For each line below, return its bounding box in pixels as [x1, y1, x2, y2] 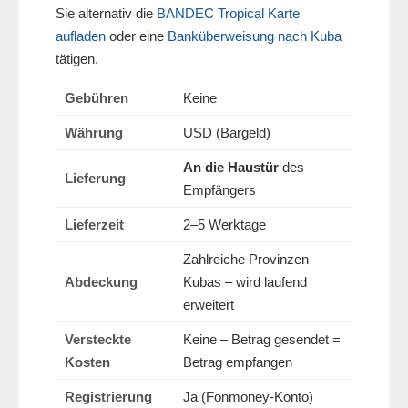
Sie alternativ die [56, 5, 157, 22]
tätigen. [56, 51, 98, 67]
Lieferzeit [65, 217, 124, 233]
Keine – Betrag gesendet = [183, 331, 341, 348]
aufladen [56, 28, 106, 45]
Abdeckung [65, 274, 138, 291]
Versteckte [65, 331, 131, 348]
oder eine [106, 28, 168, 45]
